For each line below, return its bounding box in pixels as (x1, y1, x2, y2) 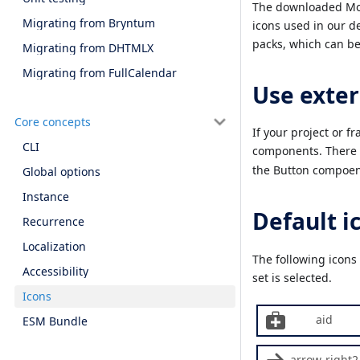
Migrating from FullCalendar (22, 64, 177, 80)
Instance (22, 189, 69, 205)
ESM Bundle (22, 313, 88, 329)
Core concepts (14, 114, 91, 129)
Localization (22, 239, 86, 255)
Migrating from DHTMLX (22, 39, 153, 55)
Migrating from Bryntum (22, 14, 155, 31)
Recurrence (22, 214, 84, 230)
